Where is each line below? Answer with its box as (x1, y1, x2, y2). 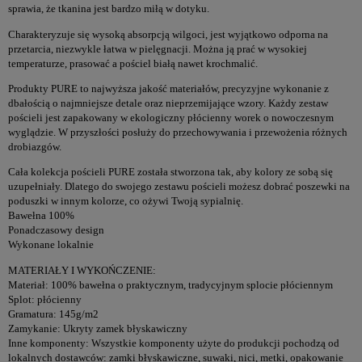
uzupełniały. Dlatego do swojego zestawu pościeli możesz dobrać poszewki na (8, 180, 350, 193)
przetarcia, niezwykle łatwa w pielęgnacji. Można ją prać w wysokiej (8, 42, 307, 55)
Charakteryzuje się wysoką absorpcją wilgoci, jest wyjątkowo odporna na (8, 27, 328, 40)
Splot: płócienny (8, 293, 82, 305)
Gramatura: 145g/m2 (8, 307, 99, 320)
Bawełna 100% (8, 209, 74, 222)
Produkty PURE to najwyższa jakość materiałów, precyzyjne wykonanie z (8, 82, 329, 95)
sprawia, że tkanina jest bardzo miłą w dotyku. (8, 2, 209, 15)
